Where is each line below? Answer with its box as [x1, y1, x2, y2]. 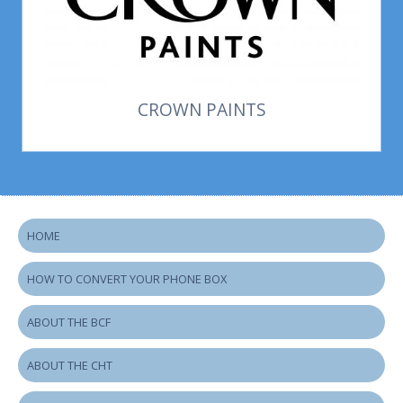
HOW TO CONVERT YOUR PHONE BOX [27, 271, 227, 288]
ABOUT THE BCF [27, 314, 111, 331]
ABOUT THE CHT [27, 357, 112, 374]
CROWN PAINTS [137, 96, 266, 121]
